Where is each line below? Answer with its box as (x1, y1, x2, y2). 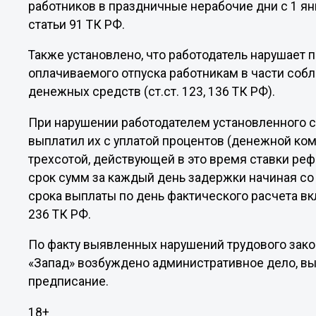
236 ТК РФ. (28, 207, 92, 221)
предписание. (28, 274, 112, 289)
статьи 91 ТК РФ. (28, 17, 126, 32)
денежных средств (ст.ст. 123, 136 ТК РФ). (28, 85, 276, 99)
